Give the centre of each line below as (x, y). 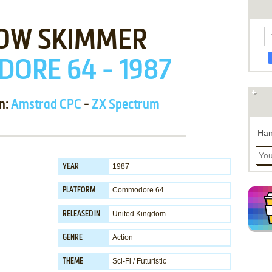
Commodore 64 (138, 190)
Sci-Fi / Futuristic (139, 261)
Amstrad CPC (46, 105)
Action (123, 237)
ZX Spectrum (125, 105)
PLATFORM (79, 191)
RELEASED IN (81, 214)
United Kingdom (139, 214)
